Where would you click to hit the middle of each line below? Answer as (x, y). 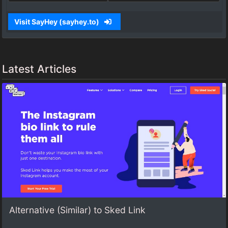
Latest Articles (39, 69)
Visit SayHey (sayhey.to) (57, 21)
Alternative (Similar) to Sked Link (77, 210)
